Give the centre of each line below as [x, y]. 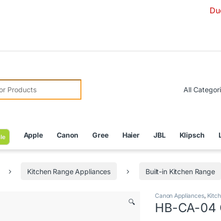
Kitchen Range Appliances [69, 171]
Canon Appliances [180, 195]
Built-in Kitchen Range [180, 171]
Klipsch [192, 135]
